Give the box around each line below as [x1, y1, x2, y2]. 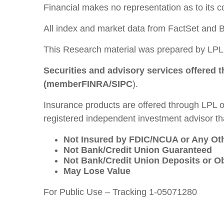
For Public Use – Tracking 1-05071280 [43, 187, 197, 197]
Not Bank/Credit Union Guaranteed [63, 145, 212, 155]
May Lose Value [63, 166, 130, 176]
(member [43, 79, 81, 89]
